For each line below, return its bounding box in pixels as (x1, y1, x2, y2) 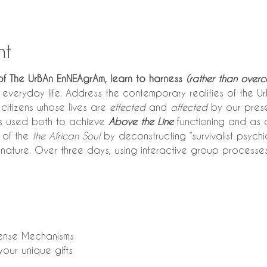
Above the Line (108, 116, 173, 127)
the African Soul (32, 130, 100, 141)
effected (109, 101, 145, 113)
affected (170, 101, 207, 113)
